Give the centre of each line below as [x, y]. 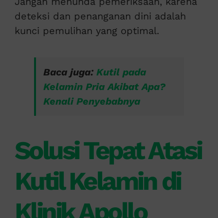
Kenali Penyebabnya [91, 101]
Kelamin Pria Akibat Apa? [104, 87]
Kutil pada [121, 72]
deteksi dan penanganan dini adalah [100, 16]
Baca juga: [70, 72]
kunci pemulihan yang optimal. [87, 31]
